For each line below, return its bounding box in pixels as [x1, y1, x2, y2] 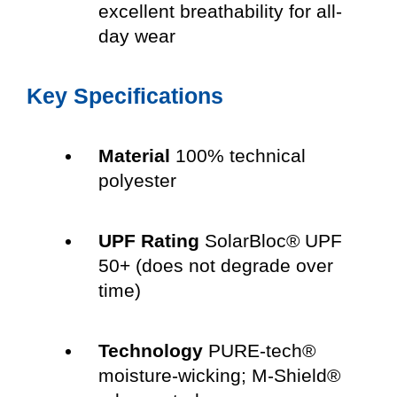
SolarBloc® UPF [198, 230, 342, 252]
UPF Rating [97, 230, 199, 252]
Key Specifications [27, 83, 223, 108]
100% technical [169, 145, 306, 167]
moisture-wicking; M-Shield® [97, 365, 340, 386]
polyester [97, 170, 176, 191]
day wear [97, 26, 175, 47]
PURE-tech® [202, 340, 315, 362]
